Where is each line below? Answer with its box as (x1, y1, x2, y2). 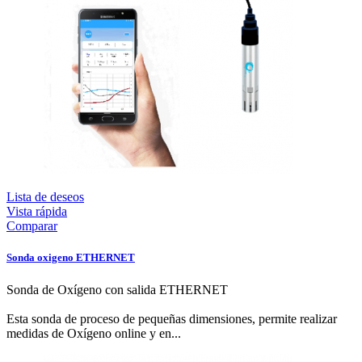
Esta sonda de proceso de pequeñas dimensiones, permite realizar (6, 311, 337, 326)
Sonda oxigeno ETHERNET (6, 251, 135, 264)
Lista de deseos (6, 190, 84, 204)
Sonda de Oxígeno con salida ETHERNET (6, 282, 228, 297)
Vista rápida (6, 204, 67, 219)
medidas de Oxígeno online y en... (6, 326, 181, 340)
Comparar (6, 219, 57, 234)
